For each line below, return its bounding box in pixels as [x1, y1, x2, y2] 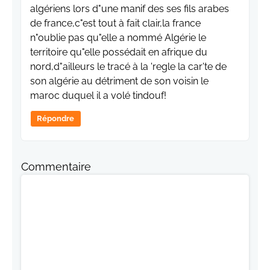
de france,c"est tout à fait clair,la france [30, 17, 201, 30]
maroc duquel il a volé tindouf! [30, 90, 166, 102]
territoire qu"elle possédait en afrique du [30, 46, 207, 58]
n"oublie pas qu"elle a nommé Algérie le [30, 32, 206, 44]
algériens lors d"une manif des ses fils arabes [30, 3, 229, 15]
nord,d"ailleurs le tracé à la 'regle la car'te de [30, 61, 227, 73]
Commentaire [21, 160, 91, 174]
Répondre [37, 114, 75, 124]
